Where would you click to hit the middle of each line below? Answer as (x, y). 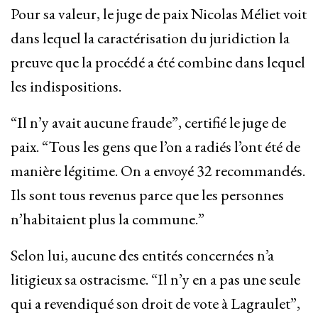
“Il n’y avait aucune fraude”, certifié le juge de (148, 123)
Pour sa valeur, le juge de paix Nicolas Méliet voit (159, 14)
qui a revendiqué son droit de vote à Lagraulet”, (155, 304)
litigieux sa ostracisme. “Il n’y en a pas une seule (155, 280)
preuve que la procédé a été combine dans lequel (158, 62)
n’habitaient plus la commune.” (108, 219)
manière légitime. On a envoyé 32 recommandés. (158, 171)
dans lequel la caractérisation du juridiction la (150, 38)
